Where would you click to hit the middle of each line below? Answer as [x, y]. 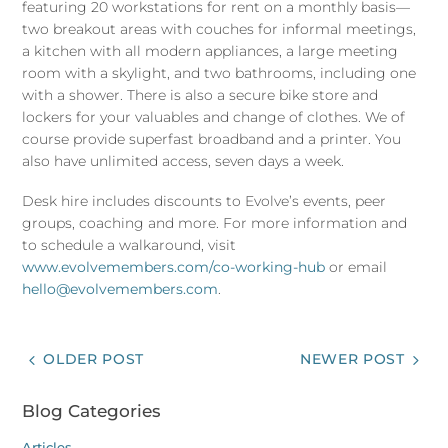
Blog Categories [92, 411]
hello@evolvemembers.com [120, 289]
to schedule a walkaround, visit [129, 245]
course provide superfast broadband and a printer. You [212, 138]
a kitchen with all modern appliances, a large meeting [210, 50]
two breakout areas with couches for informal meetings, [219, 28]
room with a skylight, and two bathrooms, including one [219, 72]
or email [356, 267]
